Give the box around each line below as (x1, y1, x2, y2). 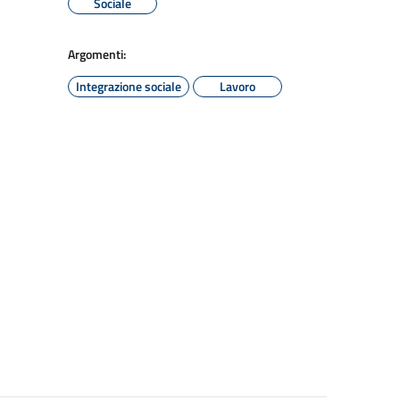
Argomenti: (68, 45, 126, 63)
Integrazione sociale (76, 77, 181, 96)
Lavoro (220, 77, 255, 96)
